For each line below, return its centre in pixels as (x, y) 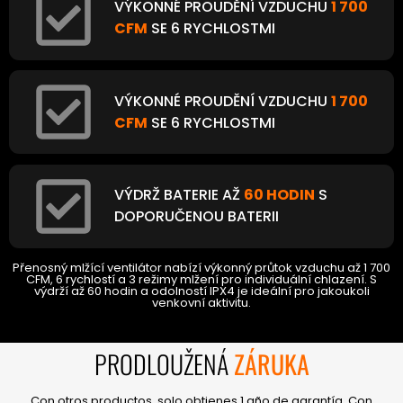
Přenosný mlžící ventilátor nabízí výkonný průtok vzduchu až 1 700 (201, 268)
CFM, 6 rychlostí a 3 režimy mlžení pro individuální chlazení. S (201, 280)
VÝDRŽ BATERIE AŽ (179, 195)
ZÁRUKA (271, 364)
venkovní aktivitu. (201, 303)
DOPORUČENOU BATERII (197, 217)
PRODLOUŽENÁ (164, 364)
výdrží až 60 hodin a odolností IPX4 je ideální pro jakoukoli (201, 291)
